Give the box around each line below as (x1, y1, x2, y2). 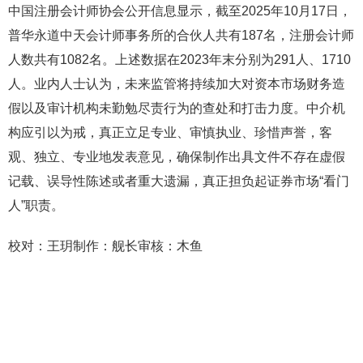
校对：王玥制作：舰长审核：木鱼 (8, 239, 203, 253)
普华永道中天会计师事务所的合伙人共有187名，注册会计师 (8, 28, 354, 42)
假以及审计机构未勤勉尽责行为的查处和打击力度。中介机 (8, 101, 345, 115)
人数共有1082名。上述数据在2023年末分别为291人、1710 (8, 53, 351, 66)
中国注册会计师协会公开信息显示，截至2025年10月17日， (8, 4, 352, 18)
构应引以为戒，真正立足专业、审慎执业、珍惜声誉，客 (8, 126, 332, 139)
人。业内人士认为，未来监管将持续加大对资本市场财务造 (8, 77, 345, 91)
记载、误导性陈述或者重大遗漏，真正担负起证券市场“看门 (8, 174, 349, 188)
